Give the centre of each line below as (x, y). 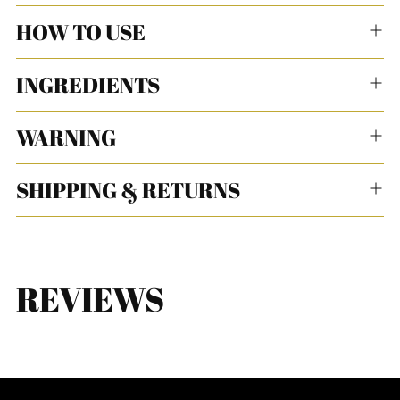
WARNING (66, 137)
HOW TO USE (81, 32)
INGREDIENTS (88, 85)
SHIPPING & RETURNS (128, 190)
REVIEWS (90, 300)
